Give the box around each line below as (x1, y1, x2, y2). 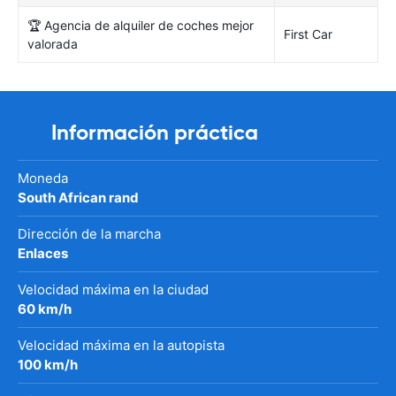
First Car (284, 26, 332, 42)
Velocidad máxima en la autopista (18, 336, 225, 354)
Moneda (18, 169, 68, 187)
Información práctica (51, 118, 258, 146)
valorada (27, 35, 78, 51)
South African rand (18, 188, 139, 206)
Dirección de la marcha (18, 225, 161, 242)
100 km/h (18, 355, 78, 373)
